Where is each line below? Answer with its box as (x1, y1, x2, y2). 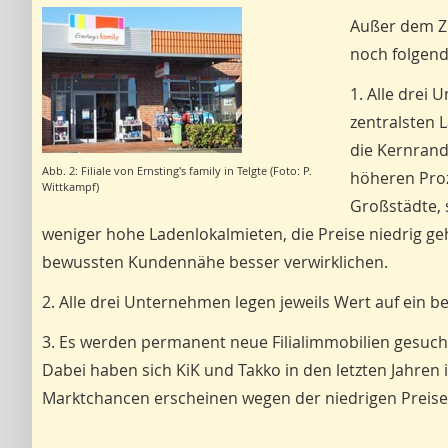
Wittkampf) (42, 179, 99, 194)
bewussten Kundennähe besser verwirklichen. (42, 251, 388, 273)
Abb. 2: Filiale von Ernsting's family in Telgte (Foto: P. (42, 163, 312, 178)
